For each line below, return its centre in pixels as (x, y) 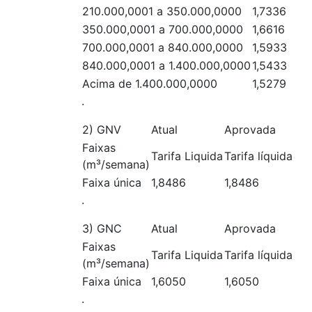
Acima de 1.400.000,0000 (150, 84)
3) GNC (102, 228)
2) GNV (102, 130)
